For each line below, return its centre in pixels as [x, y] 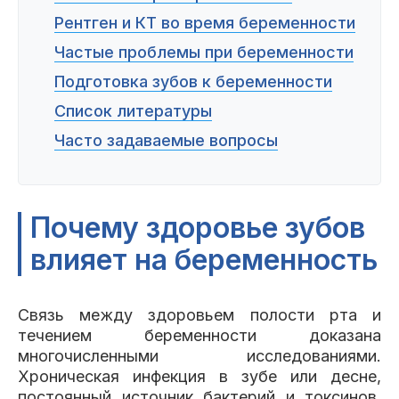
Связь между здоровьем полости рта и [199, 315]
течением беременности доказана [199, 335]
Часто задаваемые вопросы [166, 140]
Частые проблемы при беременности [204, 52]
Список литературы [133, 111]
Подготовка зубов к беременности [193, 81]
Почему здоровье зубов [198, 228]
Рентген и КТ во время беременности [205, 23]
